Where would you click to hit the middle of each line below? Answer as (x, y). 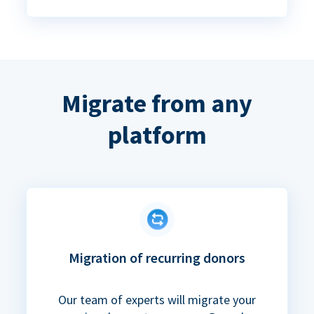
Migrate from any (157, 104)
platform (157, 135)
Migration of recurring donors (157, 258)
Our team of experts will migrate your (157, 300)
